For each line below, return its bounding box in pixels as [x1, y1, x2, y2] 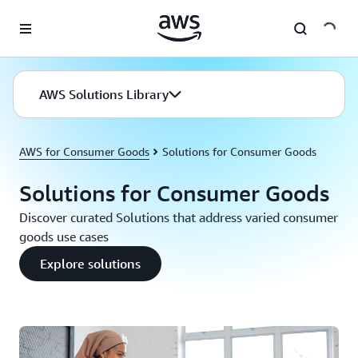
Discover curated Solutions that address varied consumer [19, 209, 338, 225]
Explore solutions [40, 256, 141, 272]
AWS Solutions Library [39, 86, 169, 102]
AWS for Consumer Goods [19, 145, 149, 158]
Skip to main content [7, 10, 110, 22]
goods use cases [19, 229, 109, 245]
